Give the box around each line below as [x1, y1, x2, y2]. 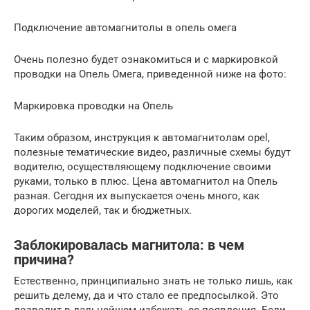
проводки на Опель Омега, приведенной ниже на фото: [14, 67, 286, 80]
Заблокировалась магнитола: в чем [14, 237, 244, 253]
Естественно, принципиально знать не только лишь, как [14, 274, 293, 287]
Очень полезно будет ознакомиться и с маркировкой [14, 53, 278, 66]
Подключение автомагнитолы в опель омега [14, 21, 237, 34]
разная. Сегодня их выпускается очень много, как [14, 189, 259, 202]
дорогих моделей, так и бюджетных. [14, 203, 192, 217]
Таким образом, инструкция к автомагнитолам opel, [14, 131, 270, 144]
